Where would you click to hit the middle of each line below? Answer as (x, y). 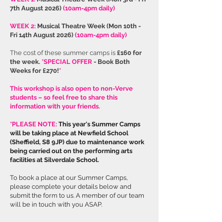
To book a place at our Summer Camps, (69, 178)
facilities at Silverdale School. (55, 160)
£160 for (129, 53)
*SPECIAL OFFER (67, 62)
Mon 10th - (125, 26)
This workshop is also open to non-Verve (71, 88)
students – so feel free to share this (64, 97)
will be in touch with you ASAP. (57, 204)
